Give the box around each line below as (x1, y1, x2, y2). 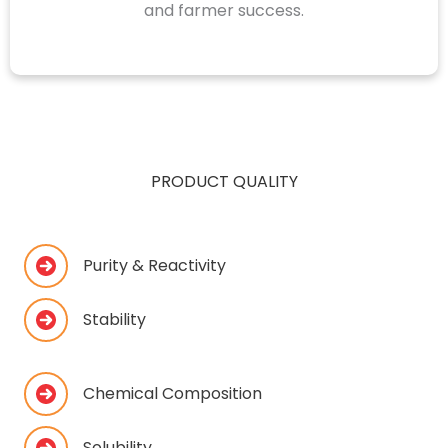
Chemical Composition (83, 381, 262, 405)
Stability (83, 307, 146, 331)
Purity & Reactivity (83, 253, 226, 277)
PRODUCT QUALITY (150, 169, 298, 193)
